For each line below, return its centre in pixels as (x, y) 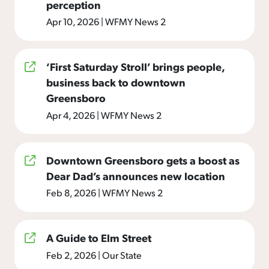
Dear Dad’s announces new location (136, 175)
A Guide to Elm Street (99, 238)
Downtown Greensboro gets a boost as (143, 160)
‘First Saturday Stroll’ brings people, (135, 67)
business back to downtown (116, 82)
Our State (121, 255)
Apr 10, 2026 (74, 22)
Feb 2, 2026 (72, 255)
